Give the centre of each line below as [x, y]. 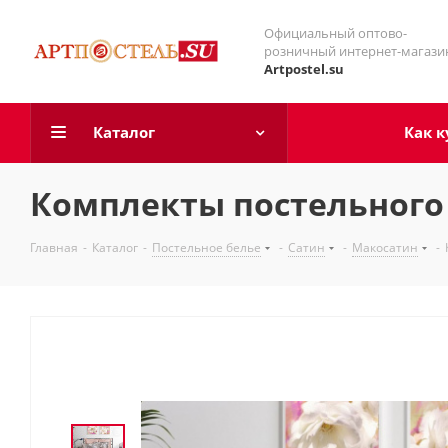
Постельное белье [206, 247]
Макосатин [385, 247]
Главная [54, 247]
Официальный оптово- [335, 33]
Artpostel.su [304, 69]
